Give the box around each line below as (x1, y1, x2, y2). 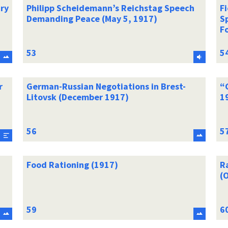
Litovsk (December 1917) (26, 91, 129, 103)
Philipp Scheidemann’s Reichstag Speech (26, 2, 194, 14)
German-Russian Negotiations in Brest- (26, 80, 186, 92)
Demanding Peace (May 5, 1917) (26, 12, 157, 24)
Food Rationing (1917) (26, 158, 118, 170)
